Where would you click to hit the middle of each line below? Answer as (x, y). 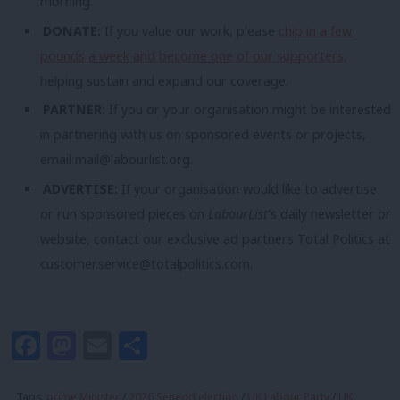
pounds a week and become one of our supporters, (194, 55)
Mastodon (145, 345)
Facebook (106, 345)
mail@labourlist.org (133, 160)
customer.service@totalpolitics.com (145, 263)
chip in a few (316, 30)
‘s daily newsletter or (329, 213)
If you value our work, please (192, 30)
